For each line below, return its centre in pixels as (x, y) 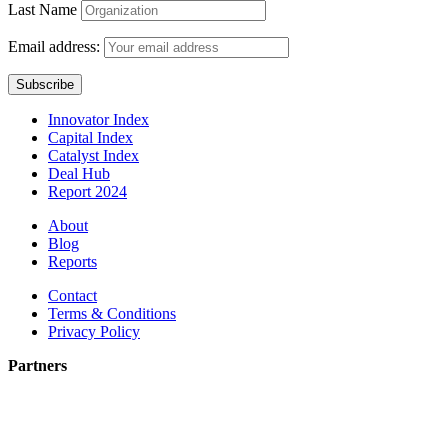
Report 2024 (87, 191)
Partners (37, 365)
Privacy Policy (94, 331)
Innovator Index (98, 119)
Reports (72, 261)
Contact (72, 295)
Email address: (56, 46)
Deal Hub (79, 173)
